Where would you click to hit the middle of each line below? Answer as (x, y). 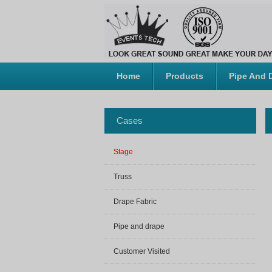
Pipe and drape (139, 226)
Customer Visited (142, 251)
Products (185, 76)
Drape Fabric (135, 202)
